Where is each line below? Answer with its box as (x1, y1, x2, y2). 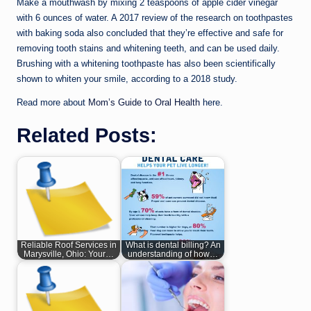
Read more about (17, 96, 88, 108)
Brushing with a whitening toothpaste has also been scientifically (17, 58, 276, 69)
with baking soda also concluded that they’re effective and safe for (17, 27, 283, 38)
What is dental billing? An (125, 240, 221, 249)
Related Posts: (17, 124, 157, 146)
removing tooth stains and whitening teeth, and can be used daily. (17, 42, 280, 53)
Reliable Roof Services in (21, 240, 117, 249)
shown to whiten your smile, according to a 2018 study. (17, 73, 237, 84)
